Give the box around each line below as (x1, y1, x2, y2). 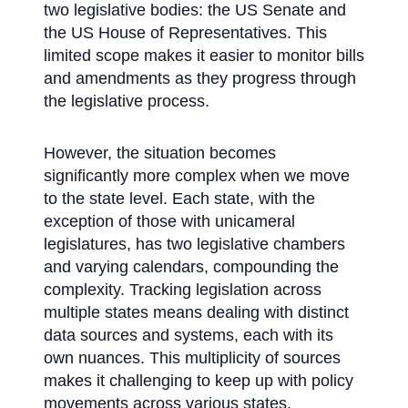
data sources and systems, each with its (44, 326, 333, 345)
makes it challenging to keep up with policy (44, 372, 353, 391)
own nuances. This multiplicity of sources (44, 349, 341, 368)
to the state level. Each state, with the (44, 189, 315, 209)
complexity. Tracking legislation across (44, 280, 321, 300)
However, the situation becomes (44, 144, 276, 163)
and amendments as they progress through (44, 69, 356, 88)
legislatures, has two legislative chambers (44, 235, 345, 254)
